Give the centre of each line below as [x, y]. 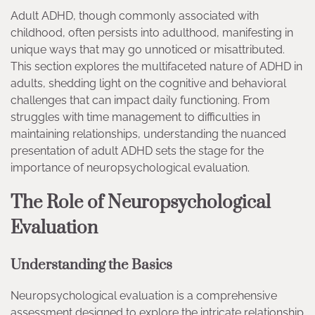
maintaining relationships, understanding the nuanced [148, 134]
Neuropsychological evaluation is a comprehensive [144, 296]
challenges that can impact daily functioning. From [140, 100]
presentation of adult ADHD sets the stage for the [137, 150]
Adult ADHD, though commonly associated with [135, 15]
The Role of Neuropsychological [141, 202]
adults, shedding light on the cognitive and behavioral [148, 83]
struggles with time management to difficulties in [135, 117]
